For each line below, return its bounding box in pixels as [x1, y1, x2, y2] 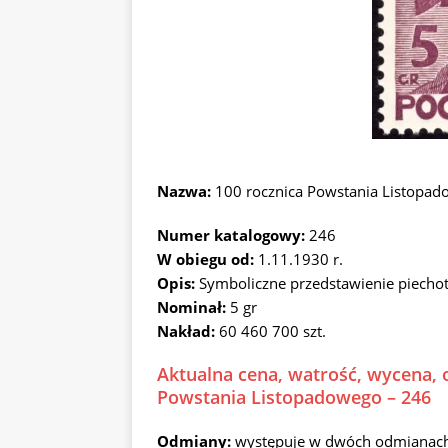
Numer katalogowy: [157, 225, 305, 245]
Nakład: [157, 321, 215, 341]
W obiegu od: [157, 249, 254, 269]
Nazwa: [157, 181, 211, 201]
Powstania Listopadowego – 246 [157, 385, 431, 409]
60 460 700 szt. [215, 321, 326, 341]
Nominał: [157, 297, 230, 317]
